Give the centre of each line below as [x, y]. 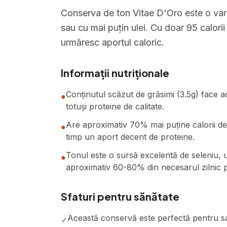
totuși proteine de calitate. [115, 106]
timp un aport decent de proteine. [130, 137]
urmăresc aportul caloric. [112, 42]
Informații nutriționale [115, 73]
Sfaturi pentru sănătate [120, 196]
